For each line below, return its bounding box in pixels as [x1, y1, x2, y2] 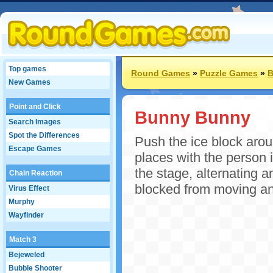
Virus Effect [9, 184, 49, 193]
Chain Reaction [9, 169, 62, 177]
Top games [9, 65, 46, 73]
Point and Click [9, 102, 61, 111]
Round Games [131, 68, 190, 78]
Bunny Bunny [135, 107, 250, 127]
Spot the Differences [9, 131, 80, 140]
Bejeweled [9, 250, 44, 259]
